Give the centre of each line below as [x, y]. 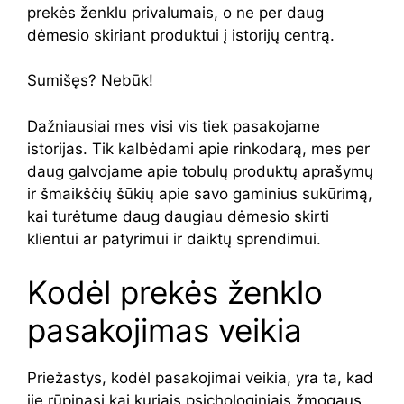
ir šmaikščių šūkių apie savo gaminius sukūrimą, [200, 193]
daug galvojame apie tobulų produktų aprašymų [200, 171]
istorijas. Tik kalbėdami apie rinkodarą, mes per [198, 148]
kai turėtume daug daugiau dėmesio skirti [178, 216]
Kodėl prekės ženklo [175, 292]
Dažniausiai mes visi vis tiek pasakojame [174, 126]
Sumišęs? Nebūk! [90, 80]
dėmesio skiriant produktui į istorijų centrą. [181, 35]
